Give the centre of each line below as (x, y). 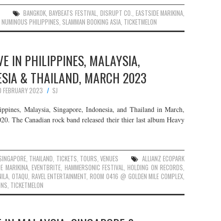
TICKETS (66, 158)
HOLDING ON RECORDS (155, 167)
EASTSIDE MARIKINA (159, 13)
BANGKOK (34, 13)
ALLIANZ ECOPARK (163, 158)
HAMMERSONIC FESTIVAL (94, 167)
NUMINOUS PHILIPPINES (30, 22)
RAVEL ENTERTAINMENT (59, 176)
